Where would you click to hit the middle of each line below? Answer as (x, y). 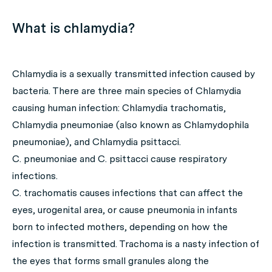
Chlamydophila (216, 125)
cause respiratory (189, 159)
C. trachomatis (46, 193)
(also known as (150, 125)
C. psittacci (124, 159)
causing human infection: (67, 108)
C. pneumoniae (46, 159)
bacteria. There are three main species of (104, 91)
